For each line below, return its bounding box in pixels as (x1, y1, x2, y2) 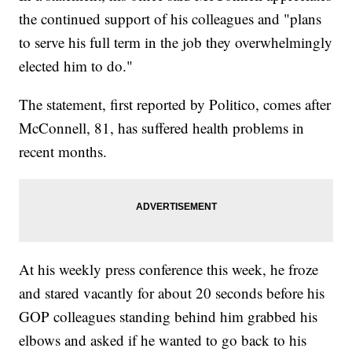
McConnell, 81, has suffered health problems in (19, 118, 305, 138)
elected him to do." (19, 56, 134, 76)
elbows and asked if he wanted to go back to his (19, 330, 307, 350)
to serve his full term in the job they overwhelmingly (19, 32, 333, 53)
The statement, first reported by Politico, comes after (19, 94, 332, 115)
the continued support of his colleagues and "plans (19, 9, 322, 29)
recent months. (19, 141, 112, 162)
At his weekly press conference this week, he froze (19, 259, 319, 280)
